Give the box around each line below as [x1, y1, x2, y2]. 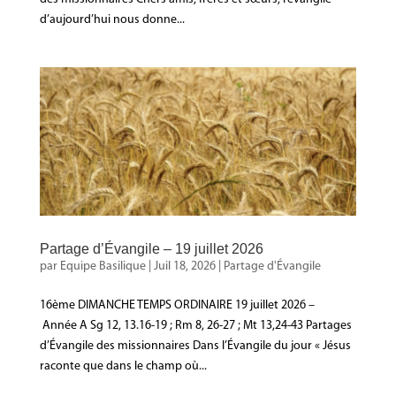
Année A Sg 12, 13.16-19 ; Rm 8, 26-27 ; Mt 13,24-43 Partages [39, 318, 352, 332]
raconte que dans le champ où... [39, 359, 207, 373]
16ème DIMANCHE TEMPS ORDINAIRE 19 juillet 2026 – [39, 298, 315, 312]
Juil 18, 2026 [153, 259, 216, 273]
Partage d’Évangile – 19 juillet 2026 [39, 240, 263, 256]
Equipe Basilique [59, 259, 146, 273]
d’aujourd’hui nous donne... [39, 12, 185, 27]
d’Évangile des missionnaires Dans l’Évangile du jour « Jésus [39, 339, 351, 353]
